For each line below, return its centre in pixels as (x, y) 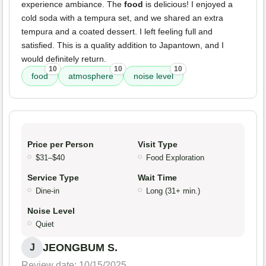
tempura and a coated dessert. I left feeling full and (117, 32)
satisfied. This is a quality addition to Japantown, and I (123, 45)
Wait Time (157, 178)
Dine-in (47, 191)
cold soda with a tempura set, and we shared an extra (122, 18)
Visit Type (158, 145)
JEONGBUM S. (80, 248)
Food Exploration (175, 158)
